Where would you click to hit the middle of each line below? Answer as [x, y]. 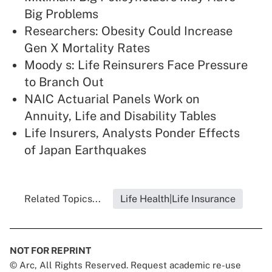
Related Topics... [63, 199]
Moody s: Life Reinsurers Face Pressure [136, 65]
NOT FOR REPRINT [50, 251]
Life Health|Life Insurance [178, 199]
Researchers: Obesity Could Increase [128, 31]
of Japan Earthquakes [85, 150]
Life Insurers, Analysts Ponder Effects [132, 133]
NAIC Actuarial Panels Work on [112, 99]
